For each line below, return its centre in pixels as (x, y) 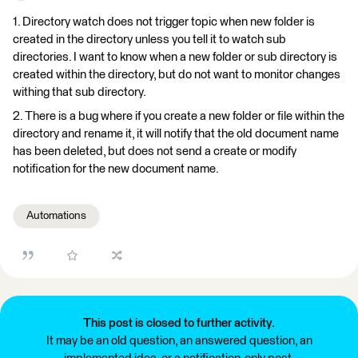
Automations (56, 216)
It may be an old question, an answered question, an (179, 341)
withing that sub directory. (80, 92)
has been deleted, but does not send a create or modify (155, 151)
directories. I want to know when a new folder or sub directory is (175, 57)
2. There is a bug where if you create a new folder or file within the (179, 116)
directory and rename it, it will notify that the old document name (176, 134)
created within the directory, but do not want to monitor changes (177, 75)
